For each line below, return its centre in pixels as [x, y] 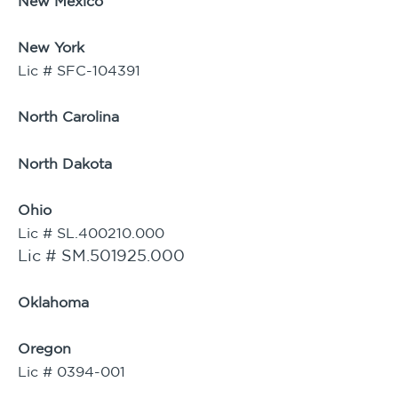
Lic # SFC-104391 [79, 71]
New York [51, 48]
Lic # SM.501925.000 [101, 255]
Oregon [44, 349]
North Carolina [68, 117]
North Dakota [65, 163]
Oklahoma [53, 302]
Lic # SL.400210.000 [91, 232]
